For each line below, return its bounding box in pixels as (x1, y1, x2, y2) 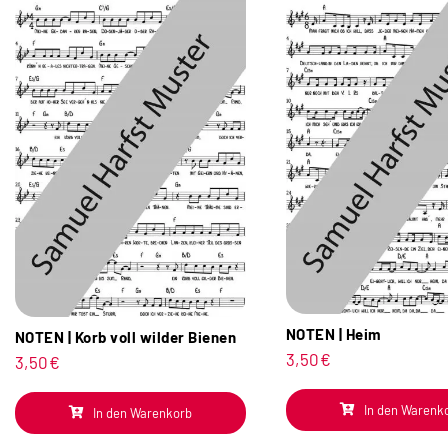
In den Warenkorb (92, 404, 192, 421)
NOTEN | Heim (285, 324, 382, 343)
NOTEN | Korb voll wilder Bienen (14, 327, 237, 346)
